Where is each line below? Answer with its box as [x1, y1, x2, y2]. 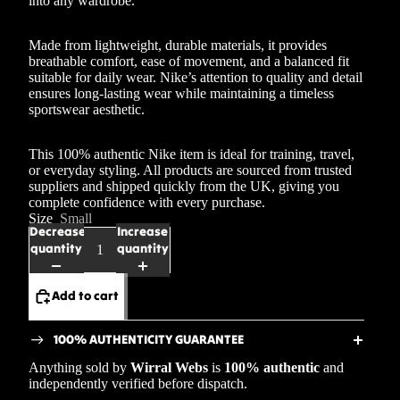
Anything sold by [29, 359, 130, 375]
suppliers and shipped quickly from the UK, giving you [29, 178, 339, 194]
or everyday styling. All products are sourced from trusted [29, 162, 352, 178]
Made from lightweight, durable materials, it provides [29, 37, 327, 53]
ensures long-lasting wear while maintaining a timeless [29, 85, 334, 101]
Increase [117, 222, 169, 239]
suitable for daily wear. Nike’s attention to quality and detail [29, 69, 362, 85]
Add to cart [52, 287, 119, 304]
